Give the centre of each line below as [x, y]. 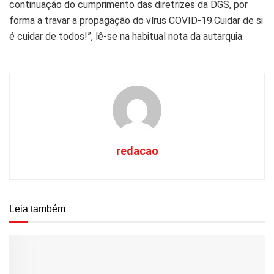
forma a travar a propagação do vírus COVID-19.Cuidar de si [136, 20]
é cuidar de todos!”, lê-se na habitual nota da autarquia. [127, 36]
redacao [137, 150]
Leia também [37, 209]
